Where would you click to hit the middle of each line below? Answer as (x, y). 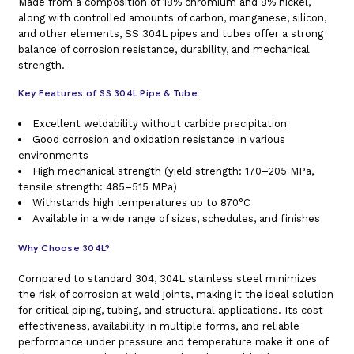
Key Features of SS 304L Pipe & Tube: (109, 93)
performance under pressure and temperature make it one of (173, 342)
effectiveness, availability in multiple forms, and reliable (158, 326)
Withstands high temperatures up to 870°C (141, 203)
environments (53, 156)
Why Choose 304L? (64, 248)
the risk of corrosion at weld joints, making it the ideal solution (175, 295)
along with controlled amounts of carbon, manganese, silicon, (172, 18)
